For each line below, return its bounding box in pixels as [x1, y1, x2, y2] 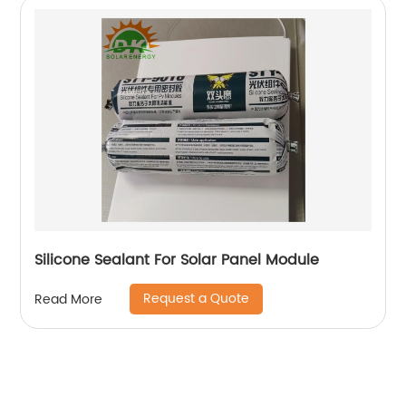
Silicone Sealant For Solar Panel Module [34, 248, 320, 273]
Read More [34, 288, 103, 310]
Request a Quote [143, 288, 250, 310]
